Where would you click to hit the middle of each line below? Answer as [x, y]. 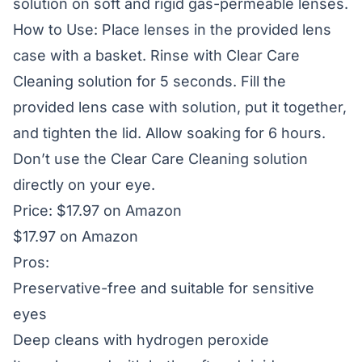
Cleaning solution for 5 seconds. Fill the [149, 81]
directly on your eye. [84, 185]
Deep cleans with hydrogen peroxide [141, 340]
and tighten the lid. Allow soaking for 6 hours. [169, 133]
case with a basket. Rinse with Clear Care [156, 55]
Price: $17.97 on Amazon [97, 210]
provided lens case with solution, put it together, [180, 107]
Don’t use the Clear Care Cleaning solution [160, 159]
